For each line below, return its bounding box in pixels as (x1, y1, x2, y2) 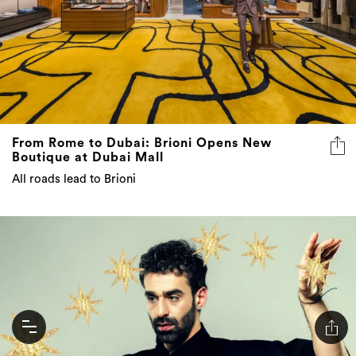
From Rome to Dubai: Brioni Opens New (12, 136, 272, 149)
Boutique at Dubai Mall (12, 150, 164, 164)
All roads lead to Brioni (12, 172, 136, 185)
